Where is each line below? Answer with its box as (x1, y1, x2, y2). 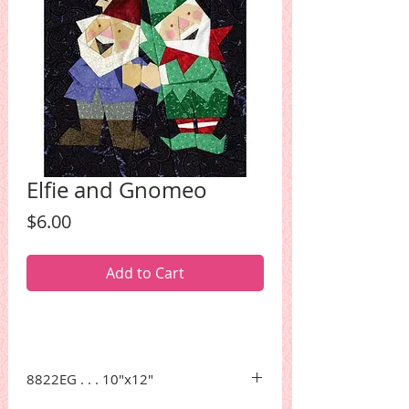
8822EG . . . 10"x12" (26, 370, 153, 389)
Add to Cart (106, 263, 184, 284)
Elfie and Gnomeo (26, 175, 207, 205)
